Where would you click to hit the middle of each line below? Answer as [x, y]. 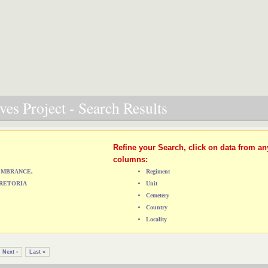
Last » [37, 252]
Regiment [158, 171]
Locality [156, 219]
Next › [10, 252]
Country [156, 207]
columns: [130, 159]
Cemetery [157, 195]
